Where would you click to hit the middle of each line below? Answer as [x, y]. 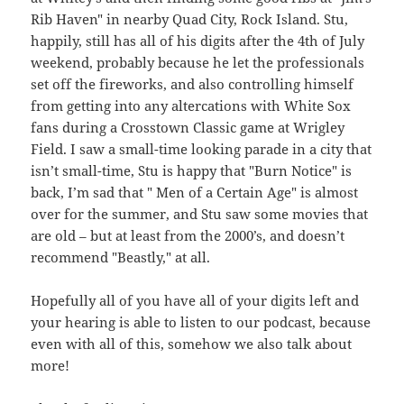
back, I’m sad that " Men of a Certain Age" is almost [195, 193]
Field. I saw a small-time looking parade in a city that [202, 149]
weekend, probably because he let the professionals [198, 63]
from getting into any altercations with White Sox [191, 106]
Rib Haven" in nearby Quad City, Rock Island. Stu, [190, 19]
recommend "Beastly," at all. [121, 257]
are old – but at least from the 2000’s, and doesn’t [188, 236]
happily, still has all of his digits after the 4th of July [198, 41]
